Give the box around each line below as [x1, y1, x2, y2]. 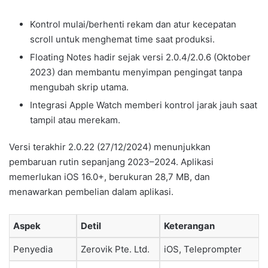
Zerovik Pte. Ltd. [81, 243, 150, 255]
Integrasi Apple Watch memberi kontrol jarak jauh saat [30, 99, 257, 111]
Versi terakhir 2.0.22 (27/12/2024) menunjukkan [9, 141, 211, 153]
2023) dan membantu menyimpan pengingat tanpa [30, 66, 242, 78]
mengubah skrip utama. [30, 81, 129, 93]
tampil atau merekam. [30, 114, 120, 126]
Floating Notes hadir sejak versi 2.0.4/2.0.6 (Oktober [30, 51, 251, 63]
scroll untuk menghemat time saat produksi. [30, 33, 215, 45]
